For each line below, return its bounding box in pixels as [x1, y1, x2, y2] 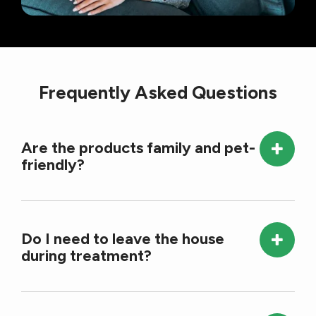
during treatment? [21, 246, 152, 266]
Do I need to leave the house [21, 229, 224, 249]
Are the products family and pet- [21, 138, 255, 158]
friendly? [21, 155, 85, 175]
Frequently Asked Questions [39, 81, 277, 104]
